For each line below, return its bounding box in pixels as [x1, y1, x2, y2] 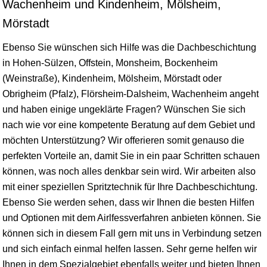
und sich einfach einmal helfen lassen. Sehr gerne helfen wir [2, 244, 257, 254]
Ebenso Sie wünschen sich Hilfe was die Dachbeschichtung [2, 42, 256, 52]
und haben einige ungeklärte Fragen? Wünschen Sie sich [2, 104, 246, 114]
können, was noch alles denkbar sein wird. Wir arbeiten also [2, 166, 256, 176]
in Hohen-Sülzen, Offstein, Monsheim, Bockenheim [2, 58, 218, 68]
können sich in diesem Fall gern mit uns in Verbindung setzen [2, 228, 262, 238]
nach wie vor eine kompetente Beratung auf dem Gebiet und [2, 120, 255, 130]
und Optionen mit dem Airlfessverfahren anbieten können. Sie [2, 213, 261, 223]
